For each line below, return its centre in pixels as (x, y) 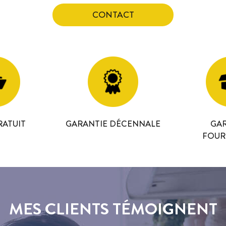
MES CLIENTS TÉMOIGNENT (113, 209)
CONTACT (113, 15)
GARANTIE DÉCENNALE (113, 124)
